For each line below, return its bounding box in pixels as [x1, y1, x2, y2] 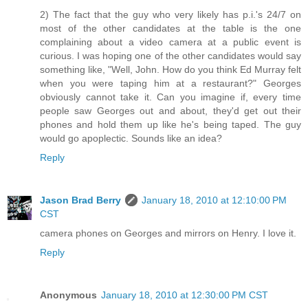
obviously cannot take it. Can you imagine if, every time [40, 91, 301, 103]
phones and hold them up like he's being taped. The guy [40, 119, 301, 131]
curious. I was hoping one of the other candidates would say [40, 50, 301, 62]
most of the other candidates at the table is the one [40, 23, 301, 34]
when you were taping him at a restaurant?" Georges [40, 78, 301, 89]
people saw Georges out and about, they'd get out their [40, 105, 301, 117]
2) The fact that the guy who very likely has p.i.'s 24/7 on [40, 9, 301, 21]
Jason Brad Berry [40, 195, 121, 206]
